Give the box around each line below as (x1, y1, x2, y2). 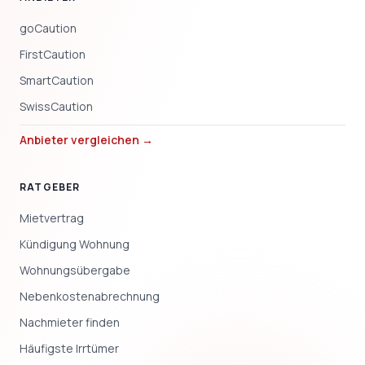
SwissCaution (20, 98, 93, 114)
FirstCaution (20, 46, 86, 62)
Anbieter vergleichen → (20, 131, 153, 147)
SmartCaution (20, 72, 94, 88)
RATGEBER (20, 179, 81, 194)
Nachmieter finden (20, 314, 120, 330)
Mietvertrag (20, 209, 84, 226)
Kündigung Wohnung (20, 235, 130, 252)
